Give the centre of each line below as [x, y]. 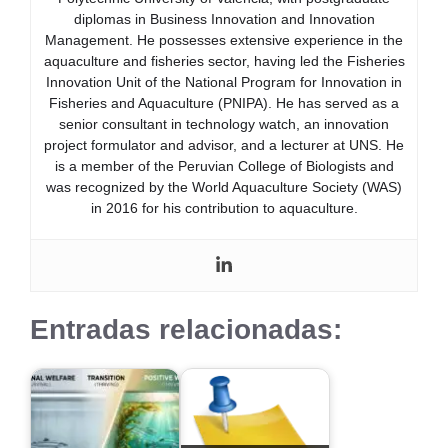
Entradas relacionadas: [186, 329]
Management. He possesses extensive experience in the [224, 39]
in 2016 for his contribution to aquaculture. [224, 207]
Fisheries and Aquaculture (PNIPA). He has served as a [224, 102]
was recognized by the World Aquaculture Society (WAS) [224, 186]
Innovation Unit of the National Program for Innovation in [224, 81]
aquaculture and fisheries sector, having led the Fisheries [224, 60]
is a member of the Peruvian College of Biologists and [224, 165]
